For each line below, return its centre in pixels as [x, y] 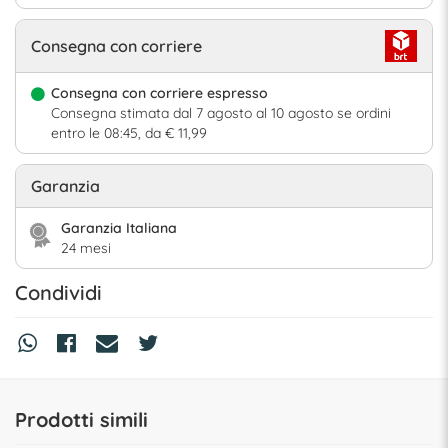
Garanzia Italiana [119, 227]
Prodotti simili [81, 419]
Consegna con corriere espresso [159, 92]
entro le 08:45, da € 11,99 [129, 132]
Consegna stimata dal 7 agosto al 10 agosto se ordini [221, 112]
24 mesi [86, 247]
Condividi [58, 292]
